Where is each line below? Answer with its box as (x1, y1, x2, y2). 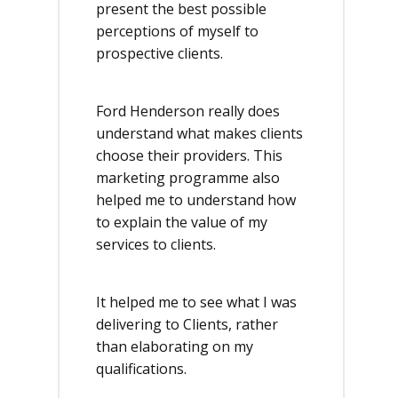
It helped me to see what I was (96, 292, 297, 312)
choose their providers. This (96, 146, 283, 165)
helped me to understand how (96, 190, 296, 210)
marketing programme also (96, 168, 280, 187)
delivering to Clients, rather (96, 314, 278, 334)
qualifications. (96, 359, 187, 378)
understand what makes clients (96, 123, 303, 143)
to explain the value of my (96, 212, 267, 232)
